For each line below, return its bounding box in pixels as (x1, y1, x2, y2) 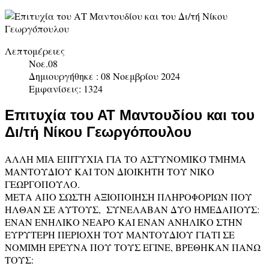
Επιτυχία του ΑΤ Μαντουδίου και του (5, 106, 255, 123)
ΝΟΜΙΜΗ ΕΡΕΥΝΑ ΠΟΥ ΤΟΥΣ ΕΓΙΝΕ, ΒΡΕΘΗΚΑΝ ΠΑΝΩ (5, 240, 261, 253)
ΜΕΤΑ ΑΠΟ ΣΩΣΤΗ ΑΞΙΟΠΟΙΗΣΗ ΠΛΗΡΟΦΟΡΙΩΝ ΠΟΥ (5, 190, 252, 203)
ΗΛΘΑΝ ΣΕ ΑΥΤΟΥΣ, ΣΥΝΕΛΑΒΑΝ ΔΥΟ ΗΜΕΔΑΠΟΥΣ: (5, 202, 259, 216)
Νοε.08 (29, 57, 58, 70)
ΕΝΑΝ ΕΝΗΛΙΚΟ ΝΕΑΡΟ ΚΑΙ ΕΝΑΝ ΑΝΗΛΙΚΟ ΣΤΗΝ (5, 215, 243, 228)
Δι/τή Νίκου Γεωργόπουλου (5, 123, 192, 140)
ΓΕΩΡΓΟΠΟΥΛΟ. (5, 177, 80, 190)
